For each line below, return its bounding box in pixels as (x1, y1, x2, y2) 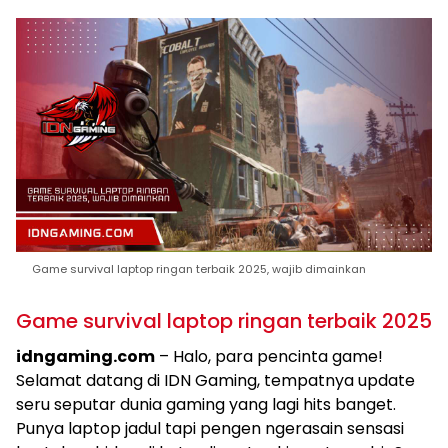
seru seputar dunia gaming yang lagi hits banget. (16, 393, 396, 416)
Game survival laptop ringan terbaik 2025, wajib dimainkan (32, 261, 366, 277)
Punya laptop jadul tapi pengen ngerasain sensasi (16, 417, 404, 440)
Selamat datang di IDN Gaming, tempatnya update (16, 369, 415, 392)
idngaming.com (16, 345, 155, 368)
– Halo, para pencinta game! (155, 345, 383, 368)
